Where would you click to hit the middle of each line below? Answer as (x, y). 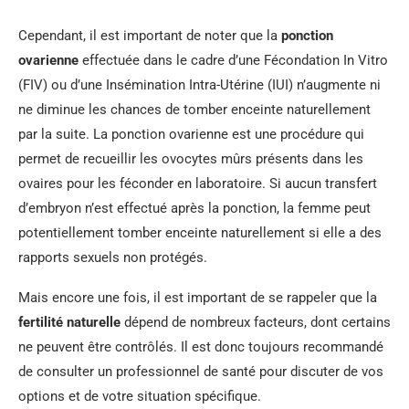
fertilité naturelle (69, 322)
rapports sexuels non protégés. (113, 257)
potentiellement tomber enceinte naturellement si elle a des (200, 233)
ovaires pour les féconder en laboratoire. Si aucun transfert (198, 184)
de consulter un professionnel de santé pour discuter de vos (201, 372)
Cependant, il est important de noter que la (150, 36)
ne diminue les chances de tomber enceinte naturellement (194, 110)
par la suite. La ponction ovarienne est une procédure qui (191, 134)
